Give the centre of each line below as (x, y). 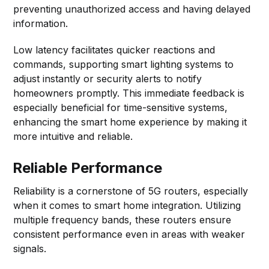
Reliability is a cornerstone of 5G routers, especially (131, 191)
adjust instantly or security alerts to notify (108, 78)
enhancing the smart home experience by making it (130, 122)
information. (41, 23)
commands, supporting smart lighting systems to (124, 64)
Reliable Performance (88, 168)
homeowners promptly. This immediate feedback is (129, 93)
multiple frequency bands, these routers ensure (122, 219)
